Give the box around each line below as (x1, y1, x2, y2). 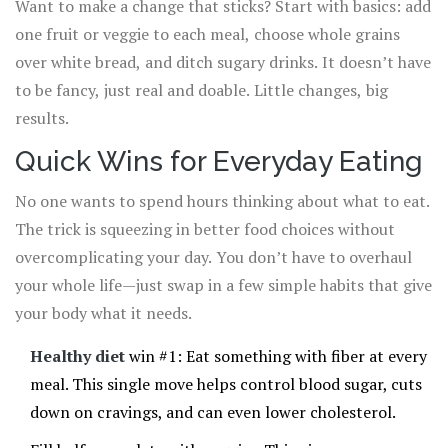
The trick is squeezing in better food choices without (15, 218, 395, 241)
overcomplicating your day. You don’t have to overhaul (15, 246, 412, 269)
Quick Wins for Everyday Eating (15, 145, 423, 179)
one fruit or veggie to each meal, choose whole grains (15, 23, 400, 46)
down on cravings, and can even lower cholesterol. (30, 401, 396, 424)
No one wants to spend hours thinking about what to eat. (15, 190, 430, 213)
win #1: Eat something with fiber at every (125, 345, 427, 368)
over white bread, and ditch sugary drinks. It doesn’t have (15, 51, 431, 74)
